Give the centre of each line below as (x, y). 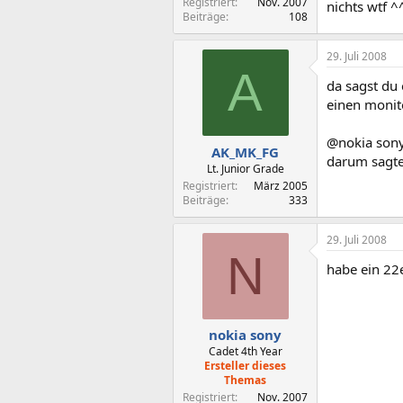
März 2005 (281, 185)
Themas (245, 380)
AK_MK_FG (245, 152)
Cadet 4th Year (245, 351)
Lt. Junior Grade (245, 168)
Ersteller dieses (245, 366)
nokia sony (245, 335)
